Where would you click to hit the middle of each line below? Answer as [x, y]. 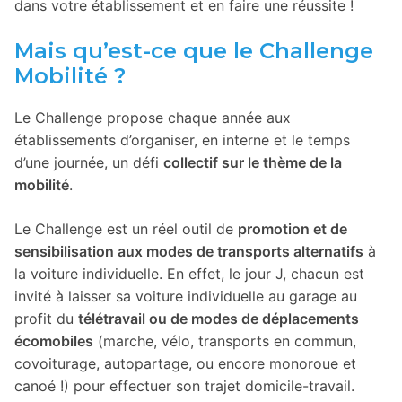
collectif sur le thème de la [253, 162]
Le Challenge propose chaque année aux [153, 117]
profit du [46, 318]
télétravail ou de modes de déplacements [218, 318]
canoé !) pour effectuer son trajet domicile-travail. [184, 385]
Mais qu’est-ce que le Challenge [194, 50]
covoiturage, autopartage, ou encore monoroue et [185, 363]
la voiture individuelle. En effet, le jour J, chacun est [189, 273]
